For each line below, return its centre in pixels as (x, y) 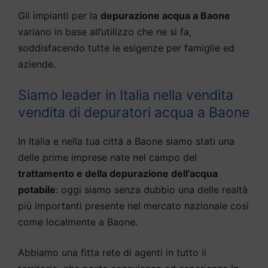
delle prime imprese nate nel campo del (107, 158)
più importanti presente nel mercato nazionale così (133, 206)
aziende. (37, 64)
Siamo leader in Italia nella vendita (126, 95)
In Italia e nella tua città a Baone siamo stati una (126, 141)
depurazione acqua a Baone (165, 16)
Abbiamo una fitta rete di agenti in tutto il (112, 253)
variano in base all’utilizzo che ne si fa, (105, 32)
